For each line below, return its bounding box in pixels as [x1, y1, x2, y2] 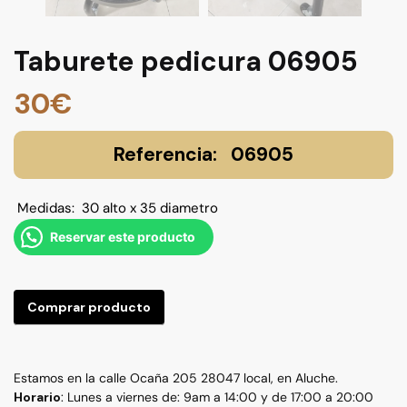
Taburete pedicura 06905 [14, 44, 358, 80]
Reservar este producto [50, 229, 195, 245]
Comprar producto [27, 299, 151, 316]
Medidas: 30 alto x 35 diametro [14, 199, 218, 218]
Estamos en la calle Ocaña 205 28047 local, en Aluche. [14, 370, 338, 387]
